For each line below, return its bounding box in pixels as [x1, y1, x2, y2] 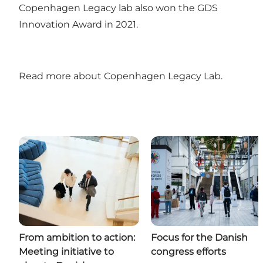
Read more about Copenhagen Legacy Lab [19, 70, 221, 82]
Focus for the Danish [151, 232, 248, 244]
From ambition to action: [19, 232, 135, 244]
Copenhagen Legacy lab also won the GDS [19, 2, 218, 14]
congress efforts [151, 246, 226, 258]
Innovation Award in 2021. [19, 18, 140, 30]
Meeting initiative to [19, 246, 114, 258]
